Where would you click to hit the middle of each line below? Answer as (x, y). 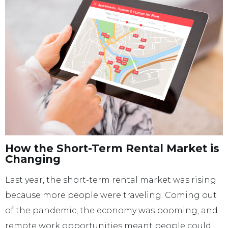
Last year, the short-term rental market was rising (111, 180)
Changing (33, 159)
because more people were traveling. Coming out (111, 195)
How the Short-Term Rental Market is (112, 148)
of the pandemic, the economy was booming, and (111, 210)
